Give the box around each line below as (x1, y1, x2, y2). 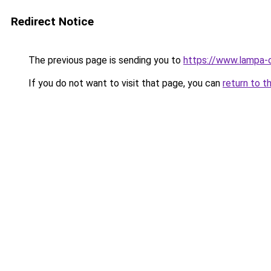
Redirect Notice (11, 15, 94, 28)
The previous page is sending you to (26, 54, 183, 66)
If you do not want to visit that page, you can (26, 77, 223, 89)
